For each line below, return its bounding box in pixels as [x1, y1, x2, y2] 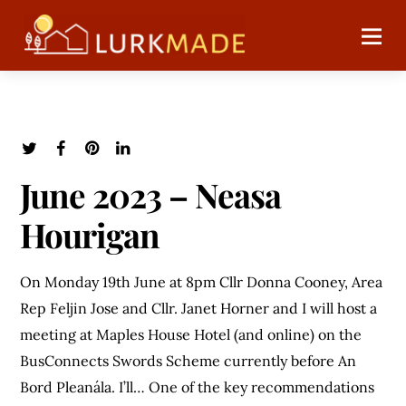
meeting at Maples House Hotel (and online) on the [20, 325, 362, 344]
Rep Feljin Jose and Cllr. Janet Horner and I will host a [20, 299, 378, 318]
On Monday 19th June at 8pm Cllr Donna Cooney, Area [20, 273, 383, 292]
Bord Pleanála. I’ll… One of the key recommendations [20, 378, 375, 397]
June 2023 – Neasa [20, 171, 281, 217]
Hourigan [20, 211, 160, 256]
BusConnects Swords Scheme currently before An [20, 352, 357, 371]
